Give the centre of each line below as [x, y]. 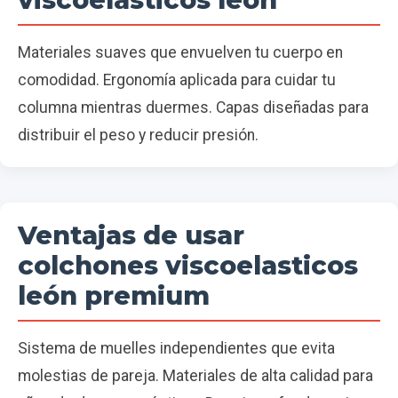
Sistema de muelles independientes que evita [176, 349]
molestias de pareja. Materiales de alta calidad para [195, 376]
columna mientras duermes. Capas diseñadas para [193, 108]
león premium [114, 296]
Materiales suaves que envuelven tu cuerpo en [180, 53]
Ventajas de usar [131, 235]
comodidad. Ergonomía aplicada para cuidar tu [177, 80]
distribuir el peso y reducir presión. [138, 135]
